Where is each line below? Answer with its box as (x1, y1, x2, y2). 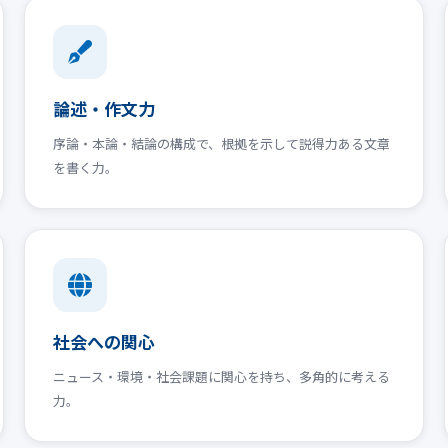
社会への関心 (53, 328, 155, 354)
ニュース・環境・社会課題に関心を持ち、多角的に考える (53, 366, 390, 386)
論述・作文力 (53, 95, 155, 121)
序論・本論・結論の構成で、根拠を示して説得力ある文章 (53, 133, 390, 153)
